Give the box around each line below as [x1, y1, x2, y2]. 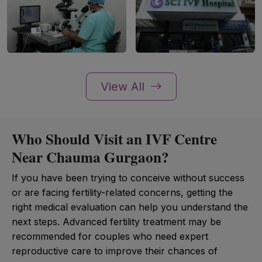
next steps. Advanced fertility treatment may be [12, 215, 221, 227]
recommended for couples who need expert [12, 230, 208, 242]
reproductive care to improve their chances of [12, 244, 218, 257]
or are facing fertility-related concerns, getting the [12, 186, 233, 198]
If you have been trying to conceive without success [12, 171, 244, 184]
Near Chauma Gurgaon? [12, 146, 169, 168]
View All [100, 79, 148, 94]
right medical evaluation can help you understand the [12, 201, 248, 213]
